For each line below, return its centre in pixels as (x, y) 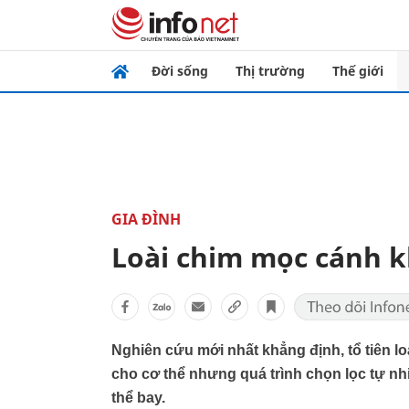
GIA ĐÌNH (146, 219)
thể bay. (138, 398)
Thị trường (270, 71)
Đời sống (180, 71)
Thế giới (358, 71)
